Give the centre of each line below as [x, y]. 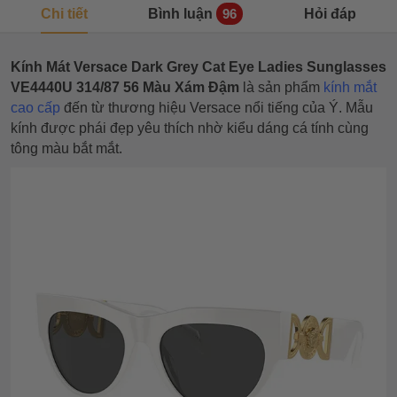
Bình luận [181, 13]
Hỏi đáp [330, 13]
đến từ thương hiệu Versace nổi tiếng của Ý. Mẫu [217, 108]
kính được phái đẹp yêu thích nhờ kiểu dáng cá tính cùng [190, 128]
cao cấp [35, 108]
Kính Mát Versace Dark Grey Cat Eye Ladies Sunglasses [198, 67]
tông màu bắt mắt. [66, 148]
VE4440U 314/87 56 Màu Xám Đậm [125, 87]
